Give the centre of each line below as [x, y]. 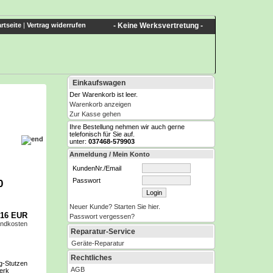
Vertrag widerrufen [56, 25]
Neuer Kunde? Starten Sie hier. [115, 207]
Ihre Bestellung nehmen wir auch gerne [127, 127]
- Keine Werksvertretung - [158, 26]
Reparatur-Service [103, 232]
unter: [79, 141]
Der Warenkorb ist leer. [104, 94]
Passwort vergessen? [102, 216]
